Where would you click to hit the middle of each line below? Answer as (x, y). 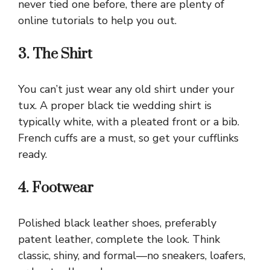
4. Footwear (56, 188)
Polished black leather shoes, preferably (117, 223)
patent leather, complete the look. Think (119, 240)
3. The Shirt (55, 55)
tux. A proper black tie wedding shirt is (115, 106)
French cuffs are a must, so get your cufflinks (128, 138)
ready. (33, 155)
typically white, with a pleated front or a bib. (129, 122)
